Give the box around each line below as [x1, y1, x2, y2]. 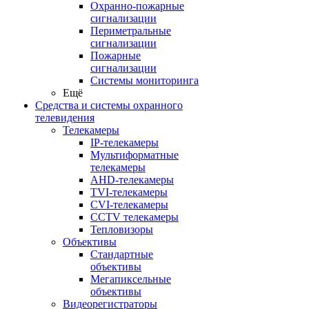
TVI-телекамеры [90, 186, 168, 198]
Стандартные [90, 248, 153, 260]
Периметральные [90, 25, 171, 37]
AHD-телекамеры [90, 174, 174, 186]
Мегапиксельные [90, 273, 171, 285]
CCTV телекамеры [90, 211, 179, 223]
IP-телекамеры [90, 137, 159, 148]
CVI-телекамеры [90, 199, 168, 210]
